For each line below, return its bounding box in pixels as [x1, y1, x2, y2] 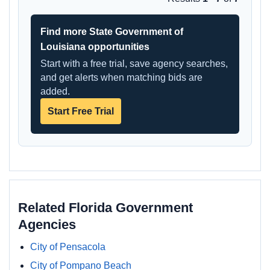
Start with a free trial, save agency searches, [40, 58, 228, 69]
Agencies [18, 217, 76, 232]
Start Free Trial [48, 106, 114, 116]
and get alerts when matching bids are [40, 72, 202, 83]
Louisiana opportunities [40, 42, 149, 52]
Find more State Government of [40, 27, 183, 37]
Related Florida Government [18, 200, 193, 215]
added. [40, 86, 70, 96]
